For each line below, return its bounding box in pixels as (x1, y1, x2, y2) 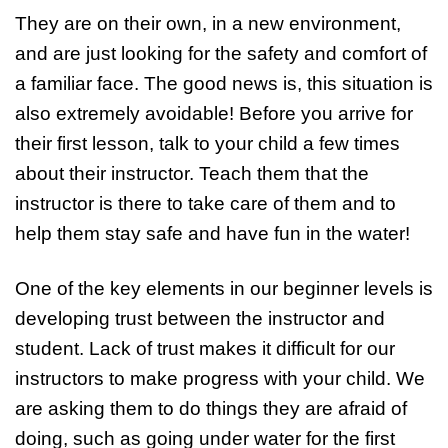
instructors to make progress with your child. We (15, 368, 425, 389)
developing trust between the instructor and (15, 308, 385, 329)
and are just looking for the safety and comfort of (15, 43, 427, 64)
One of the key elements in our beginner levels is (15, 278, 433, 299)
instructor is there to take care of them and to (15, 193, 396, 214)
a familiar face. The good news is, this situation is (15, 73, 433, 94)
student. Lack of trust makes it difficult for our (15, 338, 395, 359)
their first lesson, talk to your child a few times (15, 133, 400, 154)
